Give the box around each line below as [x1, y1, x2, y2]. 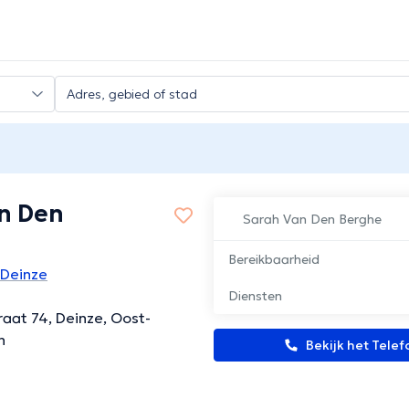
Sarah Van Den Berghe [243, 211, 382, 228]
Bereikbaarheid [228, 251, 320, 268]
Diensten [228, 288, 282, 305]
